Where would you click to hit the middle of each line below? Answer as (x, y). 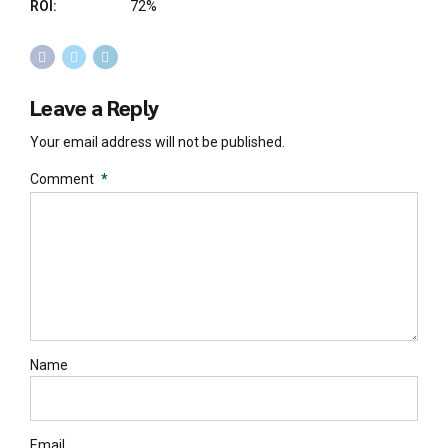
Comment (62, 178)
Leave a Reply (94, 107)
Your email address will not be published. (157, 141)
